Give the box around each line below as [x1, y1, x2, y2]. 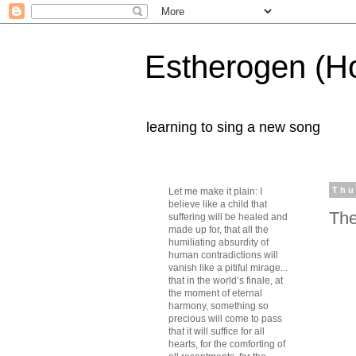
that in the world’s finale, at [168, 275, 283, 286]
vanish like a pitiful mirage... [168, 262, 288, 273]
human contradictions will [168, 250, 278, 261]
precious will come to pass [168, 313, 282, 324]
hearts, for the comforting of [168, 339, 285, 350]
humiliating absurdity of [168, 237, 269, 248]
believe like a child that [168, 199, 267, 210]
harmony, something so [168, 300, 269, 311]
